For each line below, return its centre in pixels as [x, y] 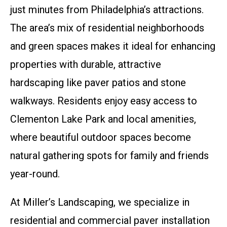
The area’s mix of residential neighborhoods [107, 28]
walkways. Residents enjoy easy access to [104, 101]
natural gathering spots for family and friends [109, 156]
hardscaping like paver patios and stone [98, 83]
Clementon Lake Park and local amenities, [103, 119]
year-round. [35, 174]
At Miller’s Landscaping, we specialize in [100, 202]
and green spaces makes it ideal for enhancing [113, 46]
